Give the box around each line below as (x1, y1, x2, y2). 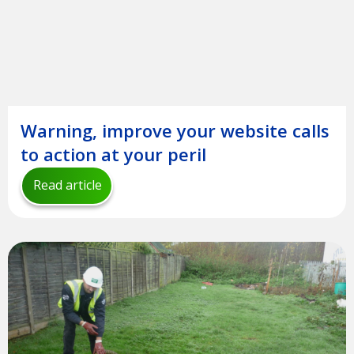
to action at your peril (21, 142, 206, 167)
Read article (33, 176, 102, 194)
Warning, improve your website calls (21, 119, 330, 143)
